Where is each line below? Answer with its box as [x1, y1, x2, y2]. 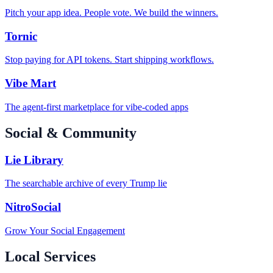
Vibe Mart [5, 77, 56, 90]
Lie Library [5, 153, 63, 166]
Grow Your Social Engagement [5, 225, 125, 236]
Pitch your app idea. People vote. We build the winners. [5, 7, 218, 18]
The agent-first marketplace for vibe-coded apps [5, 101, 188, 112]
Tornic [5, 29, 37, 43]
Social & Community [5, 124, 136, 141]
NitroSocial [5, 200, 61, 213]
